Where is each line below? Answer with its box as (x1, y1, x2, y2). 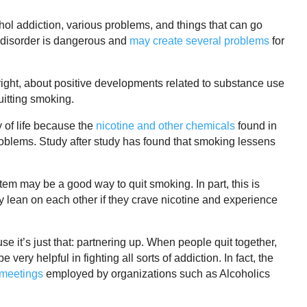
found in (235, 120, 277, 132)
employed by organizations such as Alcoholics (43, 268, 270, 280)
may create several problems (130, 35, 269, 47)
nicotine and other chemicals (96, 120, 235, 132)
